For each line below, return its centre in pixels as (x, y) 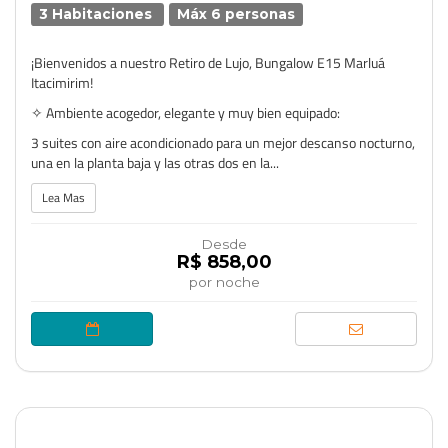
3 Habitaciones (98, 14)
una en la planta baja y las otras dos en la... (155, 162)
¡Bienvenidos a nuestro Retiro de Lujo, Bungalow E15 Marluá (208, 62)
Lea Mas (63, 197)
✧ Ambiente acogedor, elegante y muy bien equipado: (185, 112)
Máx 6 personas (236, 14)
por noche (224, 282)
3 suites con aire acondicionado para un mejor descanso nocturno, (223, 142)
